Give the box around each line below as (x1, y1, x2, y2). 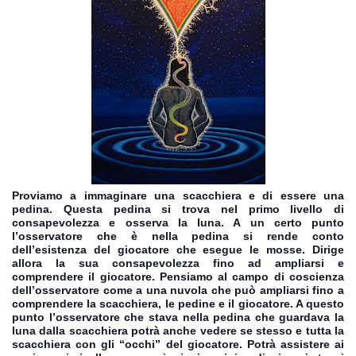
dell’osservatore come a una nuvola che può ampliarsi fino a (12, 283, 344, 296)
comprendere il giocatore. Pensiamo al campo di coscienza (12, 269, 344, 283)
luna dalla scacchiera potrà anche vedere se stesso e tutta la (12, 323, 344, 337)
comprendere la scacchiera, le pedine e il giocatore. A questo (12, 296, 344, 310)
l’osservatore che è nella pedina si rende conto (12, 229, 344, 242)
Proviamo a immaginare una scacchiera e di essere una (12, 188, 344, 202)
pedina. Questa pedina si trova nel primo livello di (12, 202, 344, 215)
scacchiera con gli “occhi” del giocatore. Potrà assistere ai (12, 337, 344, 350)
